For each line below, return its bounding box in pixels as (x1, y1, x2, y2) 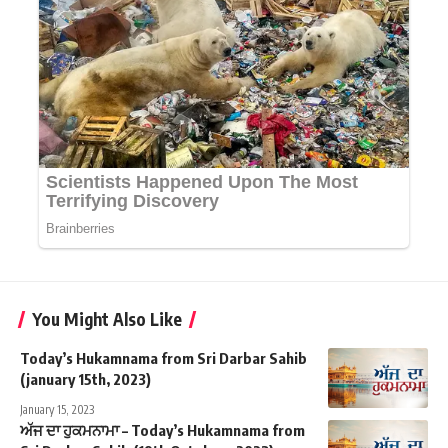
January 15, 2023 (20, 402, 94, 418)
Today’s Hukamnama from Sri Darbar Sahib (20, 349, 307, 368)
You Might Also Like (32, 308, 182, 331)
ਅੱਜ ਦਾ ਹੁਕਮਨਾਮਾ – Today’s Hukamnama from (20, 421, 305, 440)
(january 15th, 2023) (20, 370, 151, 389)
